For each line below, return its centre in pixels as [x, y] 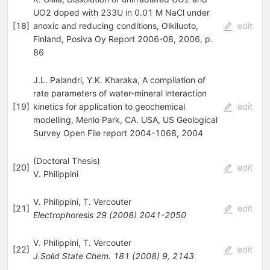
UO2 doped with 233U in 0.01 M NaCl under [121, 12]
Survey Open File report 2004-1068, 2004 [118, 133]
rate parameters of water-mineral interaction [120, 93]
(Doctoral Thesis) [66, 160]
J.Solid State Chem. [72, 256]
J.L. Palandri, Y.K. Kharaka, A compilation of [119, 80]
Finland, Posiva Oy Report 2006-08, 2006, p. [123, 39]
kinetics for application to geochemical [109, 106]
